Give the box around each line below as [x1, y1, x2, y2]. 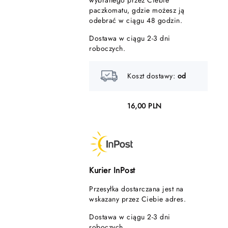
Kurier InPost [89, 164, 135, 176]
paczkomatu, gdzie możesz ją [89, 5, 185, 15]
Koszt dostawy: [127, 71, 178, 81]
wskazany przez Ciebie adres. [89, 194, 186, 204]
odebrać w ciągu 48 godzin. [89, 15, 182, 25]
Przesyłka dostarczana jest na [89, 184, 184, 194]
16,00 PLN [127, 101, 162, 111]
